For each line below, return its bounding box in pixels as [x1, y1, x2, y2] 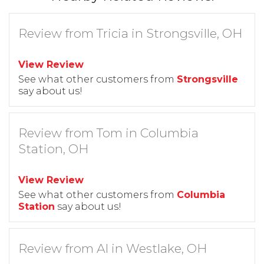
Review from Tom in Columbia [18, 125, 199, 140]
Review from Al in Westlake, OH [18, 240, 207, 256]
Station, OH [18, 141, 88, 156]
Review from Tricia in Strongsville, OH [18, 25, 242, 41]
